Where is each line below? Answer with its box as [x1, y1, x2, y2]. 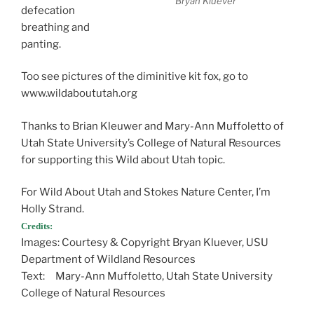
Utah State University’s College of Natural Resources [21, 136, 281, 149]
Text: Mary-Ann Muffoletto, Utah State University [21, 270, 273, 283]
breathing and [21, 20, 90, 34]
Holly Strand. [21, 203, 84, 216]
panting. [21, 37, 61, 50]
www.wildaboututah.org [21, 87, 137, 100]
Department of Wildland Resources [21, 253, 196, 266]
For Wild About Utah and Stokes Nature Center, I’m [21, 186, 271, 199]
